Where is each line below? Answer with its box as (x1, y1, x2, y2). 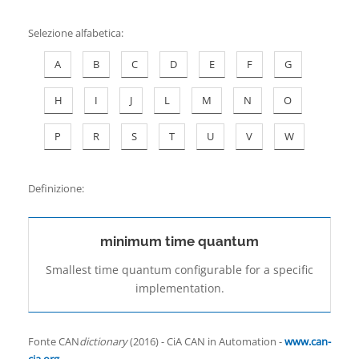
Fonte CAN (28, 334, 79, 349)
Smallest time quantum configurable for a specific (46, 262, 313, 278)
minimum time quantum (100, 233, 259, 250)
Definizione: (28, 181, 84, 196)
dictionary (79, 334, 127, 349)
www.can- (284, 334, 331, 349)
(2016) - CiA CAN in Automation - (127, 334, 284, 349)
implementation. (135, 280, 224, 296)
